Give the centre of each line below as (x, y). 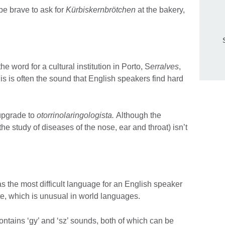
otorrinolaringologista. (76, 116)
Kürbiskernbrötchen (101, 10)
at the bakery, (160, 10)
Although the (139, 116)
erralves (164, 67)
